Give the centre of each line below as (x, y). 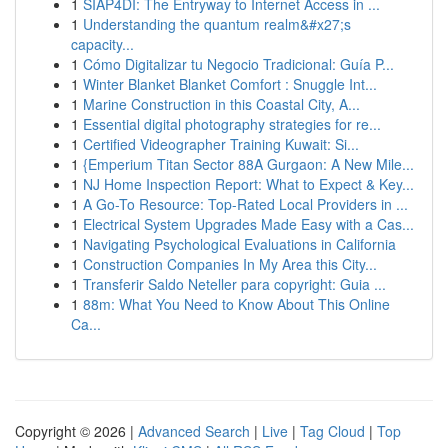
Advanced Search (194, 431)
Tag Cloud (332, 431)
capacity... (102, 44)
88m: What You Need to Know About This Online (236, 304)
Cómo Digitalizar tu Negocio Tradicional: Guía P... (238, 64)
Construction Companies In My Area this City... (230, 264)
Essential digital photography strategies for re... (232, 124)
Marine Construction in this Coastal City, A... (221, 104)
